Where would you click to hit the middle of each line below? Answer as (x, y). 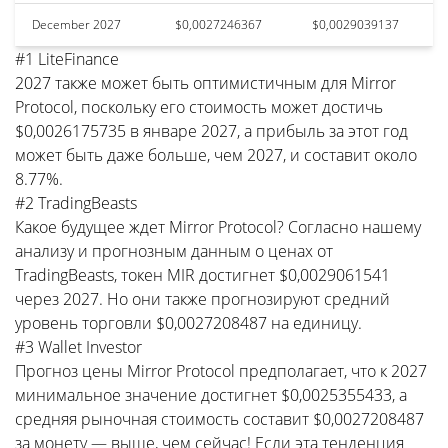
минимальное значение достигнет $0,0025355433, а (211, 394)
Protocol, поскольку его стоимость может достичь (199, 106)
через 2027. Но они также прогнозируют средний (202, 298)
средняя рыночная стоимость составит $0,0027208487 (219, 418)
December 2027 (76, 24)
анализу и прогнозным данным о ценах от (174, 250)
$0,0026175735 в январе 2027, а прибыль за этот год (211, 130)
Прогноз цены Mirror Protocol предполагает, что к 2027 (221, 370)
